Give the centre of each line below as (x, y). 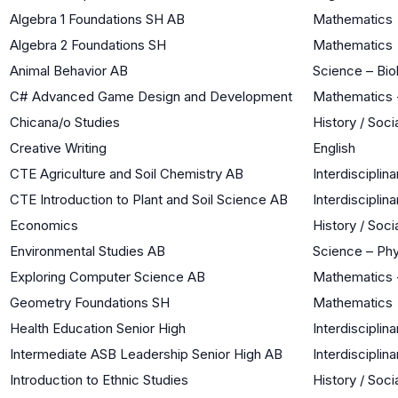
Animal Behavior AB (69, 70)
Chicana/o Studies (65, 122)
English (334, 147)
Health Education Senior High (98, 328)
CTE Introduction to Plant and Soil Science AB (149, 199)
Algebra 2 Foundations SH (88, 44)
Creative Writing (58, 147)
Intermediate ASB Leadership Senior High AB (146, 354)
